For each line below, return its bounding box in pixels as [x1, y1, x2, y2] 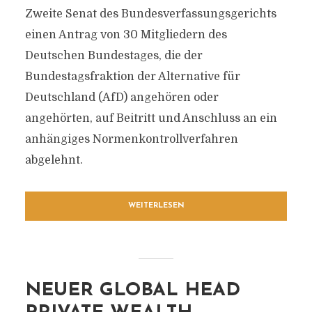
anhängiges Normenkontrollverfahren [24, 133, 238, 146]
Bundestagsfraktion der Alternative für [24, 70, 240, 83]
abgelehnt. [24, 154, 83, 166]
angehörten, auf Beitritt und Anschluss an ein [24, 112, 277, 125]
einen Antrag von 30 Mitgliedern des [24, 29, 227, 41]
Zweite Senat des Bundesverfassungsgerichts [24, 8, 276, 20]
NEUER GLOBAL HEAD [24, 281, 240, 300]
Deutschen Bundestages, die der [24, 49, 203, 62]
